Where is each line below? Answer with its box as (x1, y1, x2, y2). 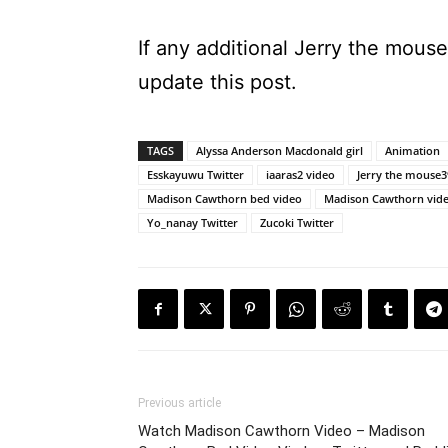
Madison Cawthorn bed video (147, 191, 302, 206)
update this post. (138, 70, 297, 94)
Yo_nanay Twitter (147, 215, 238, 230)
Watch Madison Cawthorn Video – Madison (138, 422, 425, 440)
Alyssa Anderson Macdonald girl (196, 143, 363, 158)
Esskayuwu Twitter (147, 167, 244, 182)
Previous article (138, 396, 221, 410)
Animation (385, 143, 440, 158)
